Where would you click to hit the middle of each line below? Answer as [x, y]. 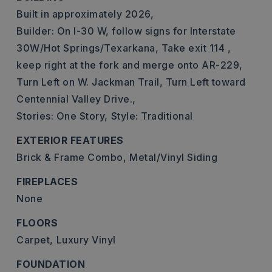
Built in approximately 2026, [85, 14]
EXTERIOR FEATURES [70, 140]
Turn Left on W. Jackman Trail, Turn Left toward [131, 82]
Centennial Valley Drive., [76, 99]
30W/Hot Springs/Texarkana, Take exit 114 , [124, 48]
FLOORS [37, 223]
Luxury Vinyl [86, 240]
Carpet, [35, 240]
